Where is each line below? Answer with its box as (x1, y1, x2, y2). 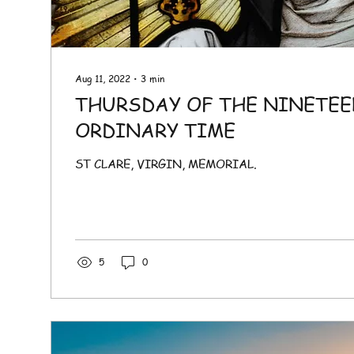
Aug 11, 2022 (75, 72, 130, 85)
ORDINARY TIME (75, 117, 235, 143)
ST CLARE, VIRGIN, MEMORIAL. (75, 156, 257, 171)
